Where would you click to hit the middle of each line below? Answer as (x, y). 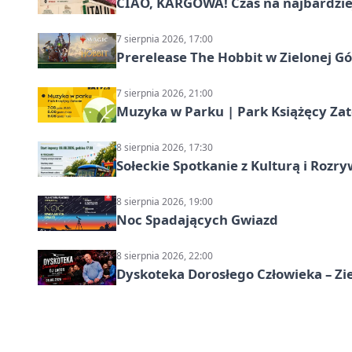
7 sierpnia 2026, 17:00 (165, 39)
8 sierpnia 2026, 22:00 (165, 256)
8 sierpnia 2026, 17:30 (165, 148)
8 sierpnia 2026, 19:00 (165, 202)
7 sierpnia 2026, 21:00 (165, 93)
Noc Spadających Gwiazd (197, 220)
